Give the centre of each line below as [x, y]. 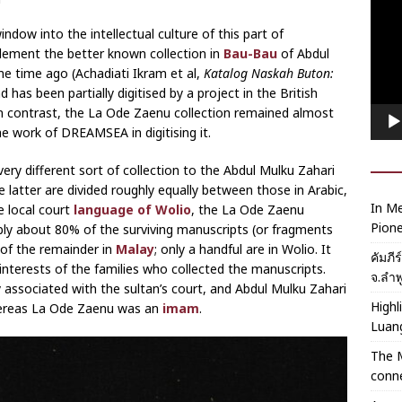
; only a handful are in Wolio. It [243, 249]
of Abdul [303, 54]
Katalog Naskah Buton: [269, 74]
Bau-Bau [250, 54]
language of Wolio [132, 210]
